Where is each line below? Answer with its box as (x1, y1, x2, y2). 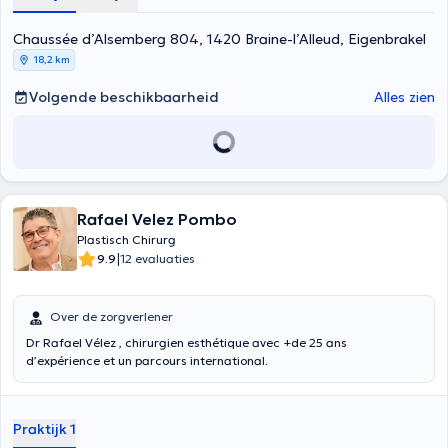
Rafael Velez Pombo (77, 209, 237, 229)
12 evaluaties (120, 251, 195, 266)
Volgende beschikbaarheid (29, 88, 219, 106)
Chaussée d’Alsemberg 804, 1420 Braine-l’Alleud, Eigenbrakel (13, 30, 426, 48)
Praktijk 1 (13, 420, 76, 438)
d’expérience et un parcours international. (26, 353, 268, 368)
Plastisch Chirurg (77, 232, 176, 247)
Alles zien (374, 88, 435, 106)
